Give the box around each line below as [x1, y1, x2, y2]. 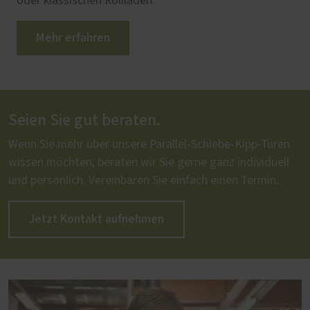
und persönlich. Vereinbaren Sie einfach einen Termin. [8, 174, 279, 187]
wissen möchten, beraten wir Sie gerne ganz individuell [8, 156, 289, 169]
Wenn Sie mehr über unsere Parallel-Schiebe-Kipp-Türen [8, 138, 290, 151]
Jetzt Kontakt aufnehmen [29, 210, 164, 228]
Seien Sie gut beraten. [8, 111, 161, 129]
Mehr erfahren [36, 28, 110, 46]
